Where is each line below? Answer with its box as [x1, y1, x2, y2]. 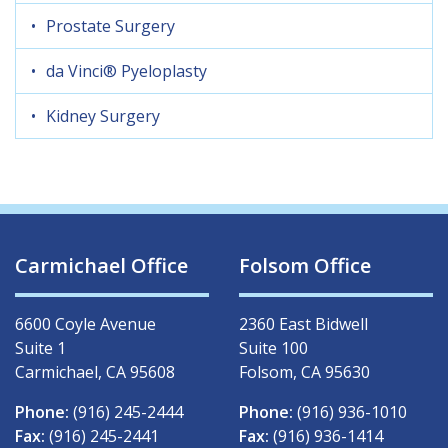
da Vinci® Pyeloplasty [46, 60, 207, 83]
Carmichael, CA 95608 [15, 361, 175, 384]
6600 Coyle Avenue [15, 313, 156, 336]
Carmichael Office [15, 252, 188, 280]
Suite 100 [239, 337, 308, 360]
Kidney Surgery [46, 105, 160, 128]
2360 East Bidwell [239, 313, 368, 336]
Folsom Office [239, 252, 371, 280]
